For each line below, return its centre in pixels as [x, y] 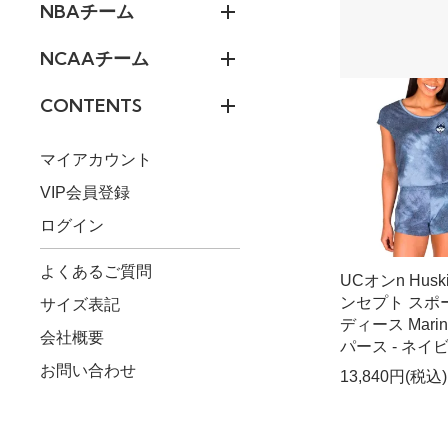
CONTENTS [91, 105]
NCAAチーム [94, 58]
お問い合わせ [88, 371]
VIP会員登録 [85, 192]
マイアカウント [96, 159]
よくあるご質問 [96, 271]
